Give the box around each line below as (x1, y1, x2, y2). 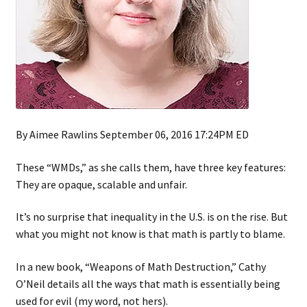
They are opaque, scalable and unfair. (15, 177, 187, 191)
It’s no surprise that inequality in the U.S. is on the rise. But (15, 210, 288, 224)
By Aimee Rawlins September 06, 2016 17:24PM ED (15, 127, 249, 142)
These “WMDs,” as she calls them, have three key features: (15, 160, 286, 174)
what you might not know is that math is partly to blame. (15, 227, 285, 241)
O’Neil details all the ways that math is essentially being (15, 276, 280, 291)
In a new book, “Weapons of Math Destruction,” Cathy (15, 259, 266, 273)
